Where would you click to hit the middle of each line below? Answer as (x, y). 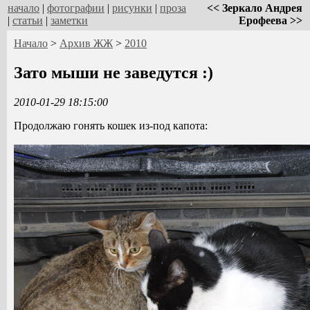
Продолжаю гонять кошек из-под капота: (111, 125)
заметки (69, 20)
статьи (28, 20)
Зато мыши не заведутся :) (113, 72)
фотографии (76, 8)
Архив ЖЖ (86, 43)
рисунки (132, 8)
